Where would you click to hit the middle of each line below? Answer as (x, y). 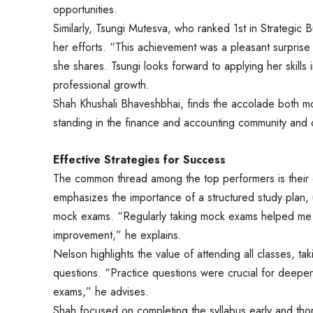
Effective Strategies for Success (139, 159)
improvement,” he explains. (117, 235)
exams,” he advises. (101, 291)
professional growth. (101, 85)
